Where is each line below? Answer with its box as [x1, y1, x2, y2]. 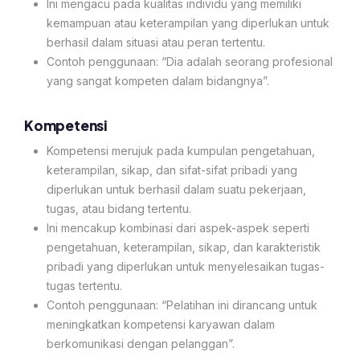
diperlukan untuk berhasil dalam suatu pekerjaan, [47, 182, 306, 196]
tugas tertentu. [47, 278, 122, 292]
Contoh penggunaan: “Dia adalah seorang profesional [47, 55, 333, 68]
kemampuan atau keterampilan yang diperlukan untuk [47, 16, 329, 30]
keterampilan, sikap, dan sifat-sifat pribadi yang [47, 162, 297, 177]
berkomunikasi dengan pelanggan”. [47, 336, 235, 350]
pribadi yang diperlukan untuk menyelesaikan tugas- [47, 259, 325, 273]
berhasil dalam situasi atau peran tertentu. [47, 35, 265, 49]
